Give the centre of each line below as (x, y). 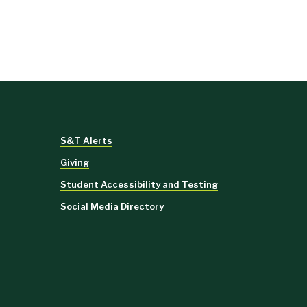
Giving (75, 162)
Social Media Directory (112, 206)
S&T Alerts (86, 140)
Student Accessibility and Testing (139, 184)
